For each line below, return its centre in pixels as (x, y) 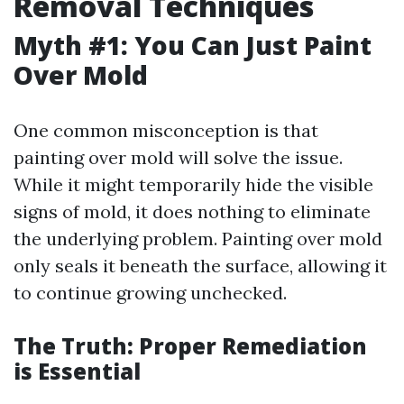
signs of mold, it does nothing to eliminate (192, 211)
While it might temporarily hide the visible (193, 184)
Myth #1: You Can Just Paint (193, 45)
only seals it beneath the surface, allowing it (200, 266)
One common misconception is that (166, 130)
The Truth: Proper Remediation (190, 346)
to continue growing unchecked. (150, 293)
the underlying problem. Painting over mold (198, 239)
